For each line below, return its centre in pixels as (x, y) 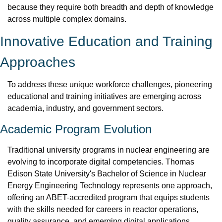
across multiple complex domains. (67, 19)
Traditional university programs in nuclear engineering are (109, 150)
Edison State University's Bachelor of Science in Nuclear (107, 174)
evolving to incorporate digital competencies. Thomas (101, 162)
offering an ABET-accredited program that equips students (109, 197)
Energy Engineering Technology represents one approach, (110, 186)
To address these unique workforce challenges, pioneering (110, 84)
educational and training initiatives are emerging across (104, 96)
